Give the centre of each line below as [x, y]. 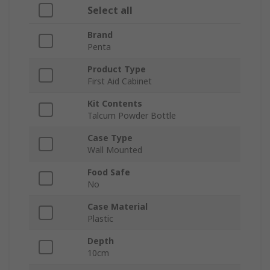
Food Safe [109, 172]
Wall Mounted [115, 150]
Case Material [118, 207]
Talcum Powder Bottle [132, 116]
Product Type [117, 69]
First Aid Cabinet [120, 81]
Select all [110, 11]
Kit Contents [115, 104]
